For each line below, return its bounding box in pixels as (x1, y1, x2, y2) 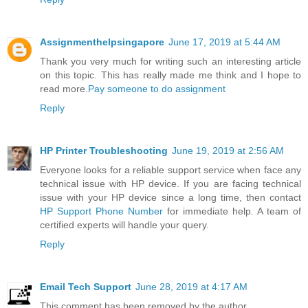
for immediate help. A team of (163, 205, 301, 217)
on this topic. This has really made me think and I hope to (40, 69, 301, 80)
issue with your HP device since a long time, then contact (40, 191, 301, 203)
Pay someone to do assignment (88, 82, 225, 94)
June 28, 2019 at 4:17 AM (135, 280, 247, 292)
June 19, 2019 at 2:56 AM (172, 144, 284, 156)
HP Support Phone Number (40, 205, 163, 217)
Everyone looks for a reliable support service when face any (40, 164, 301, 175)
